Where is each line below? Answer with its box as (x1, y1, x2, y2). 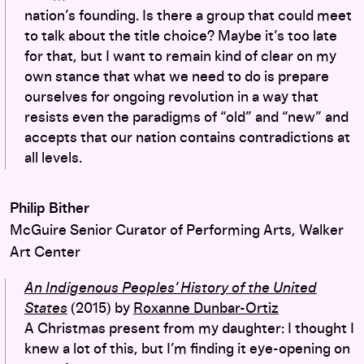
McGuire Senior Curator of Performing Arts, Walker (10, 223, 344, 238)
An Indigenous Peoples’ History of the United (24, 280, 317, 296)
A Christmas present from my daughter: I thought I (24, 321, 354, 336)
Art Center (10, 245, 80, 260)
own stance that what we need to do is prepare (24, 69, 329, 84)
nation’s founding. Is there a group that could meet (24, 8, 352, 24)
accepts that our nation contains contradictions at (24, 130, 350, 145)
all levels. (24, 150, 82, 166)
